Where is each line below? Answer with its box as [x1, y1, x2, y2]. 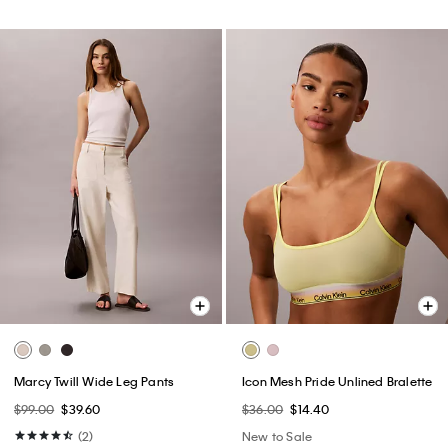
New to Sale [242, 427, 313, 444]
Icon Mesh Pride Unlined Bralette [242, 372, 433, 389]
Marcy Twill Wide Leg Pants [14, 372, 175, 389]
